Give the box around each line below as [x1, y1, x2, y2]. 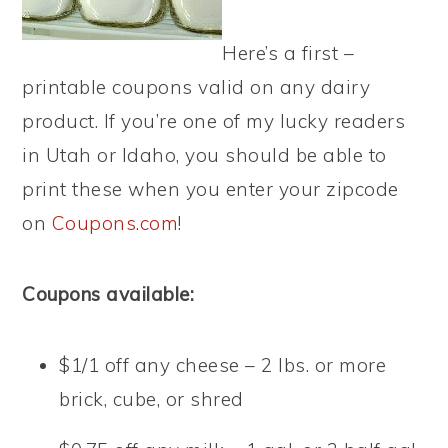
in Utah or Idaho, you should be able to [22, 143, 387, 167]
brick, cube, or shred [59, 387, 244, 411]
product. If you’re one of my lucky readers [22, 109, 406, 133]
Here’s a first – [222, 41, 355, 65]
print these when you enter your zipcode [22, 177, 399, 201]
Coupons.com [51, 211, 179, 235]
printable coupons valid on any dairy [22, 75, 371, 99]
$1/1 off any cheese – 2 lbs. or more [59, 353, 387, 377]
